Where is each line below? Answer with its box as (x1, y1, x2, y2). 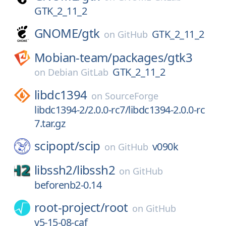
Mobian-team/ (34, 49, 112, 66)
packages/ (111, 49, 168, 66)
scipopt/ (34, 137, 79, 154)
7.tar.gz (34, 117, 65, 130)
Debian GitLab (48, 66, 108, 78)
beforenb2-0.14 (34, 178, 101, 192)
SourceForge (104, 90, 158, 102)
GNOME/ (34, 25, 82, 41)
